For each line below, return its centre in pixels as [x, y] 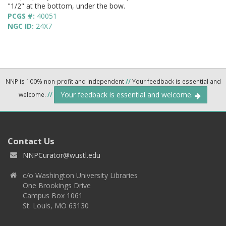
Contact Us [31, 141]
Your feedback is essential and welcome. [128, 95]
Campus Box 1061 [53, 196]
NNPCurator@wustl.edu [62, 155]
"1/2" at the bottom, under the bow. [66, 6]
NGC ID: [22, 26]
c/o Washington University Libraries [80, 176]
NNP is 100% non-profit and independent [65, 81]
